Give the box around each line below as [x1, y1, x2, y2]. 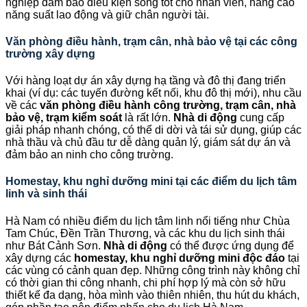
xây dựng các [5, 251, 74, 264]
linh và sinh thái [5, 188, 87, 200]
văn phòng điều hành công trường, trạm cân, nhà [40, 99, 296, 112]
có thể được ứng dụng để [167, 239, 294, 251]
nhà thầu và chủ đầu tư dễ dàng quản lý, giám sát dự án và [5, 136, 291, 149]
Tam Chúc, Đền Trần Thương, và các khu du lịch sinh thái [5, 227, 285, 239]
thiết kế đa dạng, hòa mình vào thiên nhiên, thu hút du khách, [5, 288, 299, 301]
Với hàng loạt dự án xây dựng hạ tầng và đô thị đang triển [5, 75, 286, 87]
